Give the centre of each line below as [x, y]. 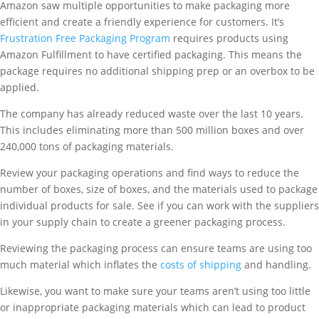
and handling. [276, 265]
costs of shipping [201, 265]
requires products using [229, 38]
